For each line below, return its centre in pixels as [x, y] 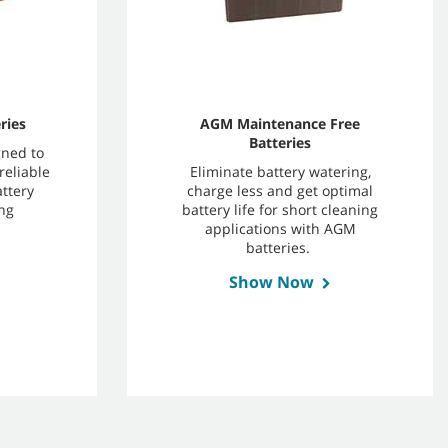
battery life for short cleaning [280, 209]
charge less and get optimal [280, 190]
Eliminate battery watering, [280, 171]
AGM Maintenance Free [280, 123]
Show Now [271, 281]
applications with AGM [280, 228]
